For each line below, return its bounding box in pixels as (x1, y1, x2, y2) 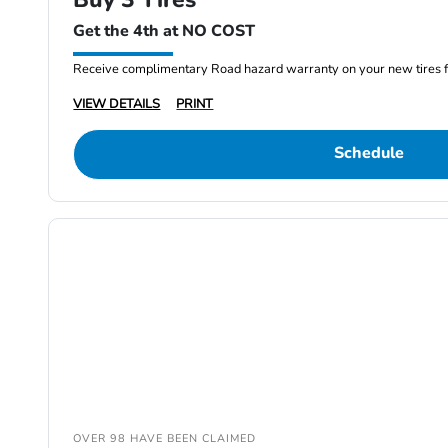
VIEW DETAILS (73, 95, 161, 114)
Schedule (333, 142, 404, 165)
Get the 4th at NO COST (73, 20, 256, 43)
